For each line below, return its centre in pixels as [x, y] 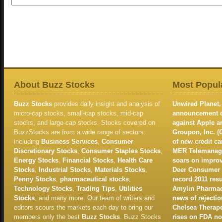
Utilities [131, 189]
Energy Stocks [36, 160]
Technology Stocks [43, 189]
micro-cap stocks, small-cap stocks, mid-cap [79, 113]
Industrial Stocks [65, 170]
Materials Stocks [120, 170]
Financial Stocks [88, 160]
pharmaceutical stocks [94, 179]
